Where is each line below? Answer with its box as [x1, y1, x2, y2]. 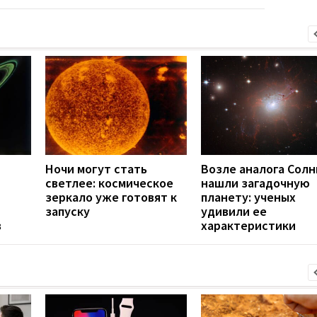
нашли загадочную [201, 174, 310, 191]
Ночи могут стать [45, 160, 147, 177]
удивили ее [201, 202, 267, 219]
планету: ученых [201, 188, 296, 205]
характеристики [201, 217, 296, 234]
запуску [45, 202, 90, 219]
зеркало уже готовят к [45, 188, 177, 205]
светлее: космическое [45, 174, 173, 191]
